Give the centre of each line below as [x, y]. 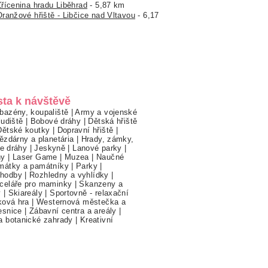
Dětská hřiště [113, 121]
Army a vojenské [106, 112]
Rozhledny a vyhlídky [69, 175]
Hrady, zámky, [107, 139]
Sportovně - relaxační [89, 193]
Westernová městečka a [81, 202]
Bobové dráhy [56, 121]
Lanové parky [97, 148]
